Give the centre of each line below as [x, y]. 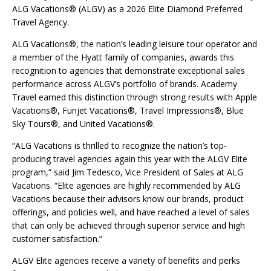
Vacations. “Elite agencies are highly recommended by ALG [126, 186]
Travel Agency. [41, 22]
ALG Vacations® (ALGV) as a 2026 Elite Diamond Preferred [127, 9]
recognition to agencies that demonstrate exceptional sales [129, 71]
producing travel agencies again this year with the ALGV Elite [130, 159]
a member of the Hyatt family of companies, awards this [123, 57]
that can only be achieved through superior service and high [129, 226]
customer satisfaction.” [57, 239]
